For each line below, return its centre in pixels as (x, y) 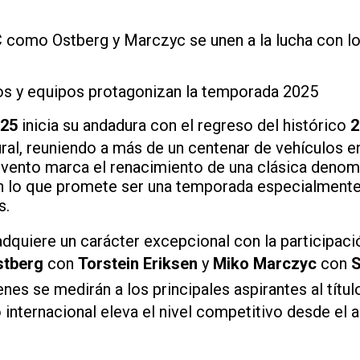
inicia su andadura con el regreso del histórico (184, 125)
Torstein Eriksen (138, 263)
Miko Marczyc (265, 263)
